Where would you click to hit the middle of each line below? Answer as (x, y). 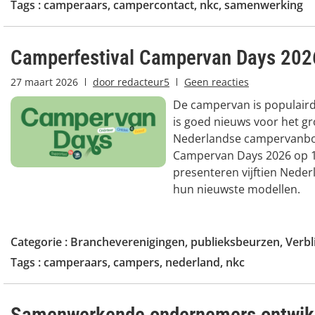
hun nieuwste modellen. (236, 189)
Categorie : (40, 242)
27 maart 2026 (44, 82)
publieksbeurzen (235, 242)
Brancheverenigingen (128, 242)
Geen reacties (217, 82)
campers (136, 262)
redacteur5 (142, 82)
